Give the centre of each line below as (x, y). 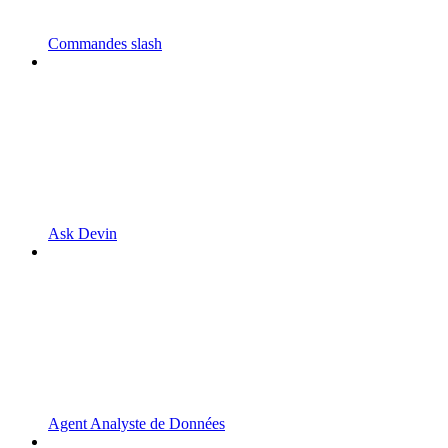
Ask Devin (82, 233)
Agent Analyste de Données (136, 423)
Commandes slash (105, 43)
